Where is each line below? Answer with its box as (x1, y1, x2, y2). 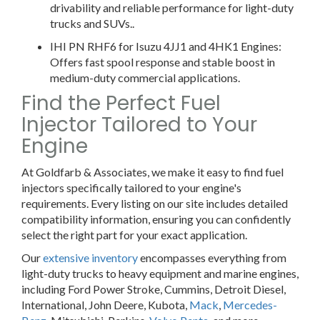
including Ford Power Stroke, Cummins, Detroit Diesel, (21, 281, 286, 296)
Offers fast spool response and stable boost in (50, 54, 275, 69)
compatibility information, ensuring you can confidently (21, 211, 291, 226)
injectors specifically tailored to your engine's (21, 180, 241, 194)
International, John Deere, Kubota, (21, 297, 189, 311)
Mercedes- (223, 297, 277, 311)
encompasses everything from (138, 250, 286, 264)
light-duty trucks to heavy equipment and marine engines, (21, 266, 299, 280)
